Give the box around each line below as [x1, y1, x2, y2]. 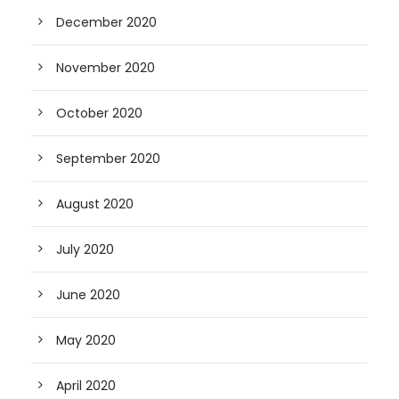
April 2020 [56, 377, 116, 395]
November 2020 [56, 59, 155, 77]
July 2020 [56, 240, 114, 258]
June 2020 [56, 286, 120, 304]
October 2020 [56, 104, 142, 122]
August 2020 [56, 195, 134, 213]
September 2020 [56, 150, 160, 167]
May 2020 [56, 331, 116, 349]
